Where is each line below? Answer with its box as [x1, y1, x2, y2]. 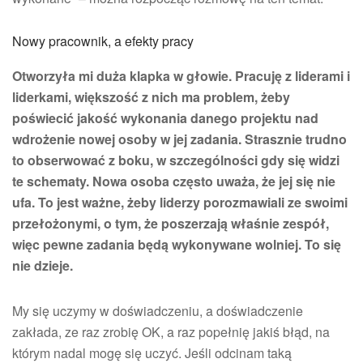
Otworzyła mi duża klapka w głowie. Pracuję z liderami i [12, 66, 350, 85]
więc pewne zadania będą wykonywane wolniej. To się [12, 234, 341, 254]
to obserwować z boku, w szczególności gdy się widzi [12, 150, 340, 169]
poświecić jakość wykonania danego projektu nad [12, 108, 318, 127]
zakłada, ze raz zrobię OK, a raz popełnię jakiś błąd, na [12, 322, 330, 341]
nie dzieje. [12, 255, 73, 275]
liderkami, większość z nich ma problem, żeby [12, 87, 290, 106]
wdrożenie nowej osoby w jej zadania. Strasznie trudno [12, 129, 347, 148]
